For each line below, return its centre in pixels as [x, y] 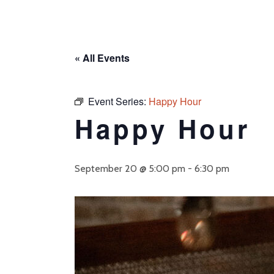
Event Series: [118, 101]
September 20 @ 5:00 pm [130, 168]
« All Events [102, 58]
